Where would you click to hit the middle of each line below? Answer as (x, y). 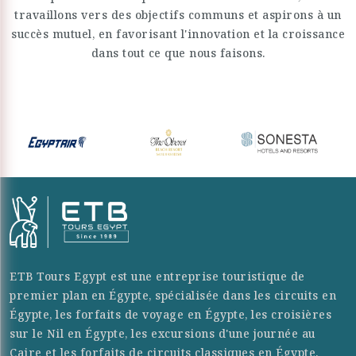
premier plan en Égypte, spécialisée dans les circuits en (173, 295)
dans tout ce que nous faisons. (178, 53)
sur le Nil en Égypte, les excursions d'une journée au (163, 333)
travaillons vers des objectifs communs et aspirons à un (178, 15)
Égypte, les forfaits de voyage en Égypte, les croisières (170, 314)
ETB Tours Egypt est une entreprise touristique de (157, 276)
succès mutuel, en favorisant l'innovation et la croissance (178, 34)
